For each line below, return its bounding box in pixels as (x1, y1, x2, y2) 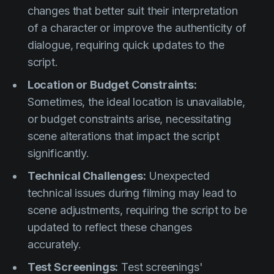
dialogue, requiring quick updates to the (27, 39, 224, 52)
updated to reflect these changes (27, 221, 192, 234)
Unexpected (146, 169, 210, 183)
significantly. (27, 147, 89, 160)
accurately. (27, 238, 82, 251)
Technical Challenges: (27, 169, 146, 183)
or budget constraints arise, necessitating (27, 113, 232, 126)
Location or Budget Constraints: (27, 78, 197, 92)
